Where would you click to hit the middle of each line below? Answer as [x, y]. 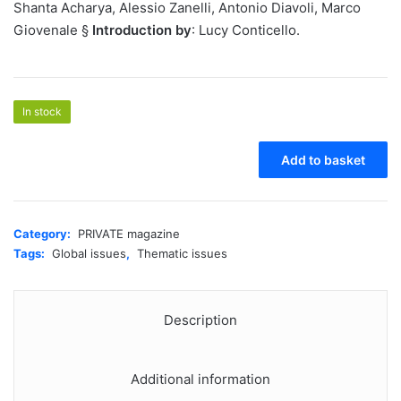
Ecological [40, 225]
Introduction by [142, 30]
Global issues [89, 253]
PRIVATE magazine [129, 234]
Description [200, 320]
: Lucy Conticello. [246, 30]
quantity [35, 262]
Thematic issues [182, 253]
